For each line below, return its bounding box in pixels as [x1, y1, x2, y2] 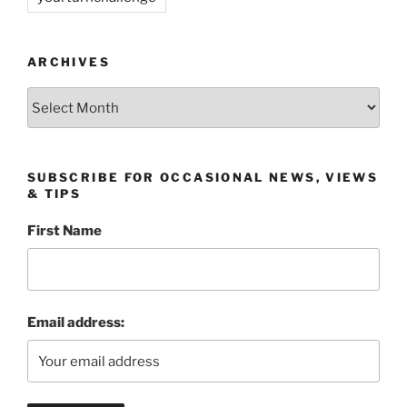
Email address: [27, 313, 124, 331]
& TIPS [27, 186, 82, 202]
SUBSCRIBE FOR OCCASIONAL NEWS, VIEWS [27, 170, 379, 185]
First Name [27, 222, 102, 239]
